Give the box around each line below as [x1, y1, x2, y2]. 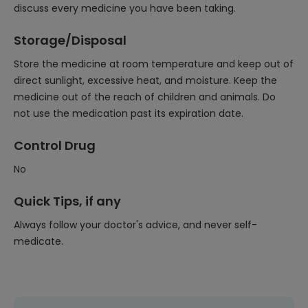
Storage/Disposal [14, 32, 126, 49]
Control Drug [14, 137, 96, 154]
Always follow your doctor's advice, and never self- [14, 218, 257, 232]
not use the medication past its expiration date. [14, 107, 243, 120]
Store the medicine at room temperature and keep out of [14, 57, 294, 71]
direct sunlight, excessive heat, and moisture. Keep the [14, 74, 277, 87]
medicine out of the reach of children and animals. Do [14, 90, 276, 104]
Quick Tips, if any [14, 192, 121, 210]
